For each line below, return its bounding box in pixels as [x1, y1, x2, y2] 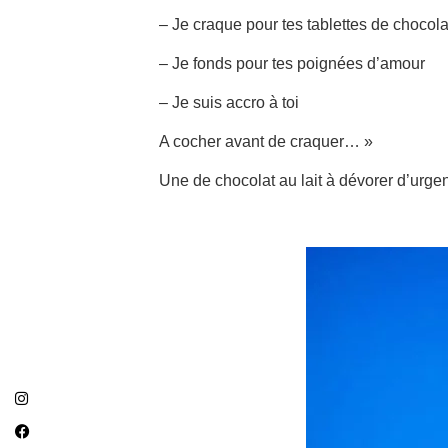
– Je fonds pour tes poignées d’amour [159, 55, 425, 72]
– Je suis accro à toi [159, 94, 299, 111]
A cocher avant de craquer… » [159, 133, 373, 150]
